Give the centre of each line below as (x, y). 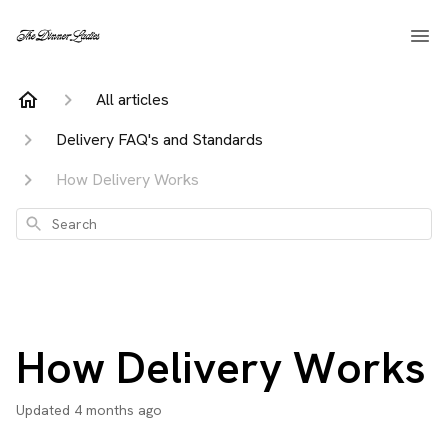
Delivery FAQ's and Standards (159, 139)
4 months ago (118, 410)
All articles (132, 99)
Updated (47, 410)
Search (44, 221)
